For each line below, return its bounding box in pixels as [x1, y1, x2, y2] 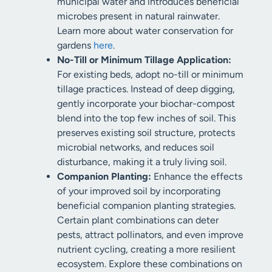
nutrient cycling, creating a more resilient [57, 243, 236, 255]
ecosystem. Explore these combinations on [57, 258, 242, 270]
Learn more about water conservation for [57, 25, 233, 36]
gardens [57, 39, 93, 51]
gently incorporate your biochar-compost [57, 98, 235, 109]
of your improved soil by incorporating [57, 185, 220, 197]
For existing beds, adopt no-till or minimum [57, 69, 243, 80]
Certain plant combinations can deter [57, 214, 219, 226]
